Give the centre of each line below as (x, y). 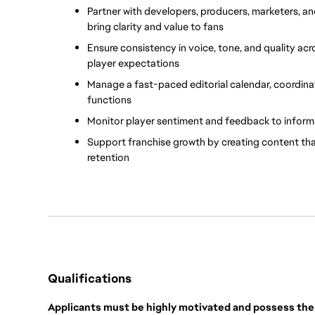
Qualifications (90, 278)
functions (109, 100)
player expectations (133, 63)
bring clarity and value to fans (155, 27)
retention (108, 157)
